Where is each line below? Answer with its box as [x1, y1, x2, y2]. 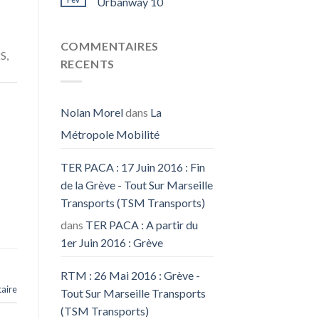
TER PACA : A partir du [85, 217, 198, 231]
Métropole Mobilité [60, 127, 159, 141]
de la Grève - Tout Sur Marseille [60, 177, 213, 192]
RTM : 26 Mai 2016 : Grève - [60, 268, 200, 282]
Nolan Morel [60, 105, 123, 119]
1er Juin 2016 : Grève [60, 235, 163, 249]
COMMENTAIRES [60, 39, 159, 53]
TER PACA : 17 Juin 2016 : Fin [60, 159, 205, 174]
